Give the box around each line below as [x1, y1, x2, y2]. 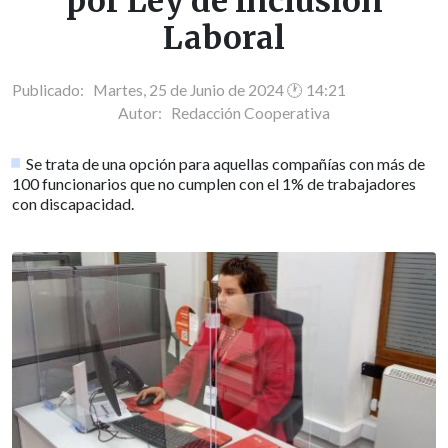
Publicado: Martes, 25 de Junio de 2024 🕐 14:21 [12, 80, 346, 99]
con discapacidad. [12, 193, 134, 213]
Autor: [118, 103, 171, 122]
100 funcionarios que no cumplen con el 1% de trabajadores [12, 173, 416, 193]
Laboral [163, 18, 285, 59]
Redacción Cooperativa [171, 103, 330, 122]
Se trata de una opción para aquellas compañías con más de [26, 153, 426, 173]
